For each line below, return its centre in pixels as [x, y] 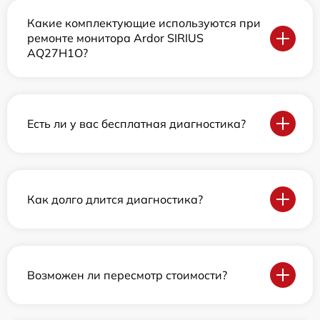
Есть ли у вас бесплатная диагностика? [136, 123]
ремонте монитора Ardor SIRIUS [115, 38]
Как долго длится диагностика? [115, 199]
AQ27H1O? [57, 53]
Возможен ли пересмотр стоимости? [127, 275]
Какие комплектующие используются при [144, 23]
